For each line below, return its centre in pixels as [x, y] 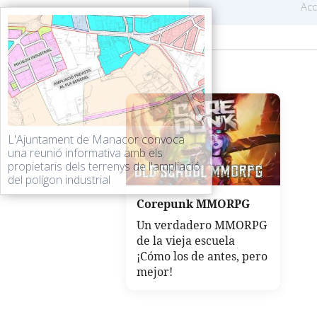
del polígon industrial [59, 180]
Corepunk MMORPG [193, 204]
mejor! [155, 272]
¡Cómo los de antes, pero [202, 257]
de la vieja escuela [186, 241]
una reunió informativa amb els [85, 153]
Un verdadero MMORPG [202, 225]
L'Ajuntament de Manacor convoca [96, 139]
